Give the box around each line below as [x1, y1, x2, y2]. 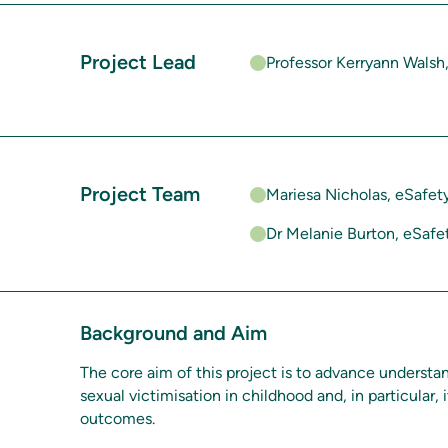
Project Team [80, 182, 200, 206]
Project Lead [80, 50, 196, 74]
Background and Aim [80, 321, 267, 345]
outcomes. [80, 409, 155, 428]
